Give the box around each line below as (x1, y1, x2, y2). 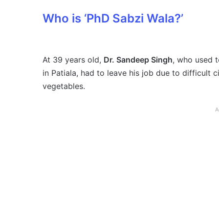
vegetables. (43, 81, 85, 91)
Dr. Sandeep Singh (104, 55, 173, 65)
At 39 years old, (43, 55, 104, 65)
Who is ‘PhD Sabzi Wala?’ (43, 11, 183, 26)
